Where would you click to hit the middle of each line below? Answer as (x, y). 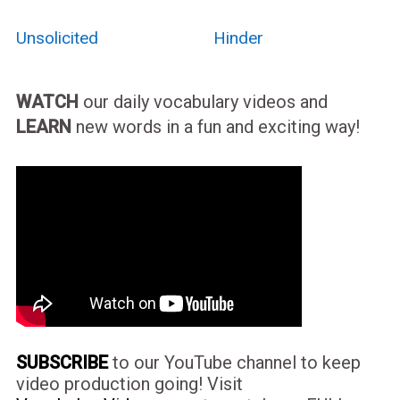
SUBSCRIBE (62, 362)
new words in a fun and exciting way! (215, 126)
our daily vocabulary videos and (203, 101)
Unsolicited (57, 37)
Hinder (238, 37)
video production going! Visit (129, 383)
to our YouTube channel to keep (234, 362)
